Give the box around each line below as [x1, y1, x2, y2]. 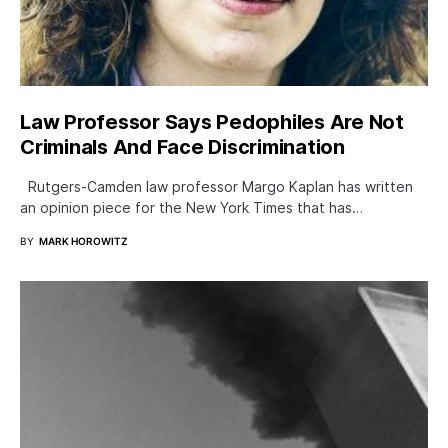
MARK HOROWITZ [39, 234, 128, 247]
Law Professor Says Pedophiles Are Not [20, 109, 404, 134]
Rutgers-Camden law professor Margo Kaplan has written [20, 177, 413, 195]
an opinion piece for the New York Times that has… [20, 198, 363, 216]
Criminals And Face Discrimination [20, 134, 345, 159]
